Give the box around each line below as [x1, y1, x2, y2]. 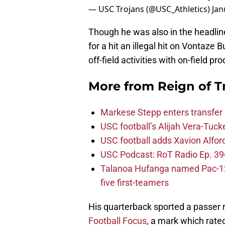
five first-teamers [100, 177, 169, 188]
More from [88, 79, 158, 94]
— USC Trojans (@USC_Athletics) [88, 4, 212, 15]
